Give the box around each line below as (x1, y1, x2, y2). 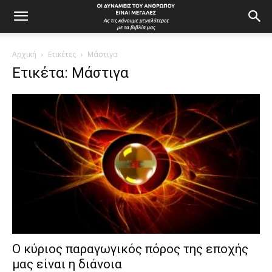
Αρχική (12, 49, 36, 59)
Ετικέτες (48, 49, 76, 59)
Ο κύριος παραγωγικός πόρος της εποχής (12, 241, 248, 256)
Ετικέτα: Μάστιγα (12, 64, 129, 81)
